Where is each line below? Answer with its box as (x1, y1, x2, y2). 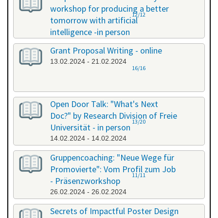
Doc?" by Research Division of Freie (50, 110, 177, 122)
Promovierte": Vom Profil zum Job (50, 163, 176, 175)
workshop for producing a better (50, 3, 169, 15)
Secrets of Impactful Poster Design (50, 205, 179, 217)
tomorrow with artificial (50, 15, 138, 26)
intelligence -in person (50, 26, 130, 38)
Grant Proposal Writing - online (50, 45, 162, 56)
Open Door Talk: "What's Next (50, 98, 158, 110)
